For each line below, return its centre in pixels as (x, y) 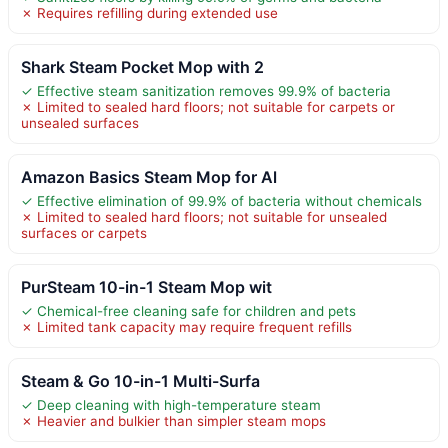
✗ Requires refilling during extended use (149, 12)
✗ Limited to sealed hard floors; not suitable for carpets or (208, 106)
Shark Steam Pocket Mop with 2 (142, 66)
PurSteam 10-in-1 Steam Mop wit (146, 286)
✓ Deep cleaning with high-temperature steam (171, 404)
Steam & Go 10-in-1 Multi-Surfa (140, 380)
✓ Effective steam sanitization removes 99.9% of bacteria (206, 90)
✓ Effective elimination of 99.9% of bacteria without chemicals (221, 200)
